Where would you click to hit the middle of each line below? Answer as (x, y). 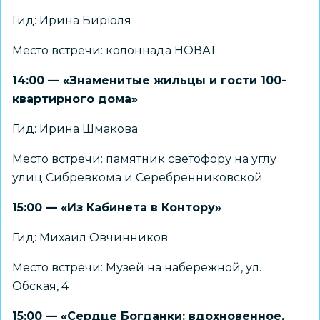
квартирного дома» (75, 99)
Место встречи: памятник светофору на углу (144, 159)
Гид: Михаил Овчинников (90, 237)
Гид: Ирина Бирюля (72, 20)
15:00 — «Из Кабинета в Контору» (117, 207)
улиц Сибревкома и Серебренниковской (137, 177)
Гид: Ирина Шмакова (75, 129)
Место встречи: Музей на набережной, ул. (137, 267)
